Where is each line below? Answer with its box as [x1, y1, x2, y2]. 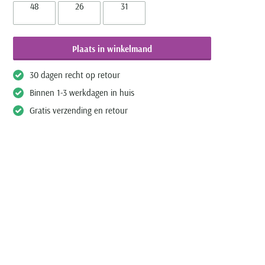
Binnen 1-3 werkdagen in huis [30, 87, 134, 98]
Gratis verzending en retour [30, 105, 128, 116]
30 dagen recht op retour [30, 69, 120, 80]
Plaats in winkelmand [72, 43, 152, 54]
